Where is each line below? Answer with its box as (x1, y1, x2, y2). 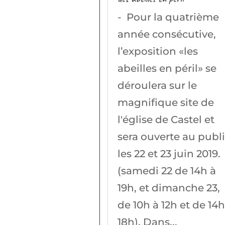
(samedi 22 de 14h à (118, 164, 216, 177)
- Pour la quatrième (118, 11, 219, 23)
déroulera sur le (118, 79, 197, 91)
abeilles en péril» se (118, 62, 217, 74)
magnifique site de (118, 96, 214, 108)
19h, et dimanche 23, (118, 181, 220, 194)
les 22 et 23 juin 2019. (118, 147, 221, 160)
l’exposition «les (118, 45, 198, 57)
